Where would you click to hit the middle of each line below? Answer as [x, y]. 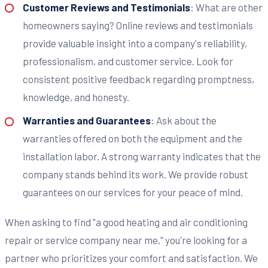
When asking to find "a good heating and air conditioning [126, 222]
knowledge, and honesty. [76, 97]
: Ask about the [183, 121]
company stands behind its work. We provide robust [135, 174]
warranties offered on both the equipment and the [132, 138]
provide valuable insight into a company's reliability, [135, 43]
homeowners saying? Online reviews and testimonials [138, 25]
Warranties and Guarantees [86, 121]
